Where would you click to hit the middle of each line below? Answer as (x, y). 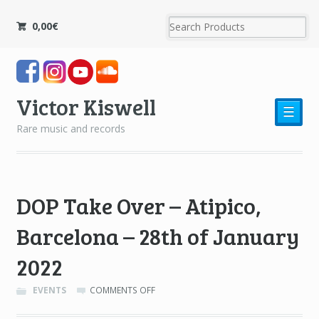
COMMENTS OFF (123, 291)
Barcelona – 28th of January (157, 236)
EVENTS (49, 291)
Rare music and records (70, 128)
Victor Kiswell (86, 106)
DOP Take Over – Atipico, (138, 206)
